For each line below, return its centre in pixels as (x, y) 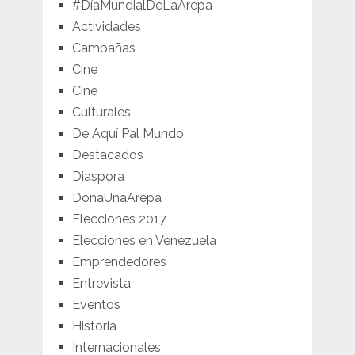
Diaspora (98, 177)
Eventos (96, 305)
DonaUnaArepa (116, 198)
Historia (94, 326)
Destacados (107, 155)
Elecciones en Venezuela (144, 241)
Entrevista (101, 284)
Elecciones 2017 (119, 219)
